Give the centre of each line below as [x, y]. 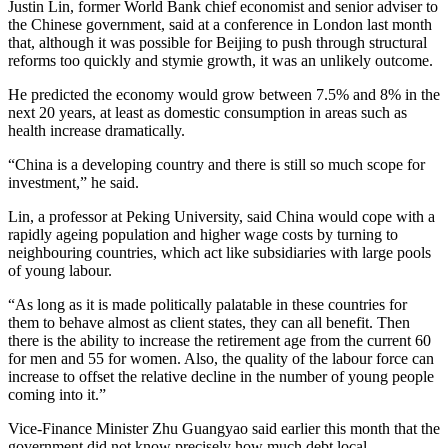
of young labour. [60, 271]
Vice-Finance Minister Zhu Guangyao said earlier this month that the [224, 429]
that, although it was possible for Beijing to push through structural [217, 43]
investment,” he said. [73, 183]
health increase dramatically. [96, 131]
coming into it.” [57, 395]
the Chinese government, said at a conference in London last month [220, 25]
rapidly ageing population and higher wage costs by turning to [203, 235]
